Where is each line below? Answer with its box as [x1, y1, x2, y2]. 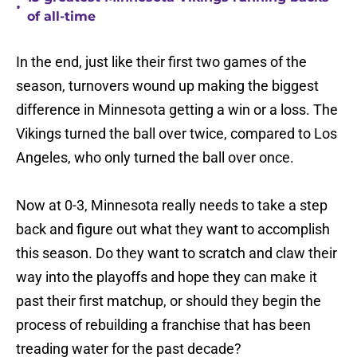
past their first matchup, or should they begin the [16, 292, 321, 310]
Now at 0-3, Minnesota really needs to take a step [16, 197, 328, 214]
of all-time [27, 9, 96, 25]
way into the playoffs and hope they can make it [16, 269, 317, 286]
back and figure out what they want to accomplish [16, 221, 330, 238]
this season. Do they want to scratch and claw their [16, 245, 337, 262]
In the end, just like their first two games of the [16, 53, 307, 71]
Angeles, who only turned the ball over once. [16, 149, 294, 167]
